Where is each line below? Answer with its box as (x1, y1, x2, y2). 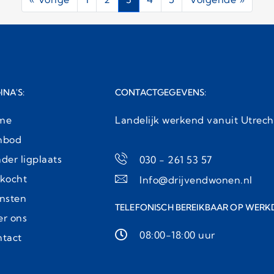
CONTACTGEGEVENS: (115, 86, 207, 98)
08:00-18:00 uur (139, 228, 215, 241)
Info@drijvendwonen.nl (139, 173, 253, 186)
